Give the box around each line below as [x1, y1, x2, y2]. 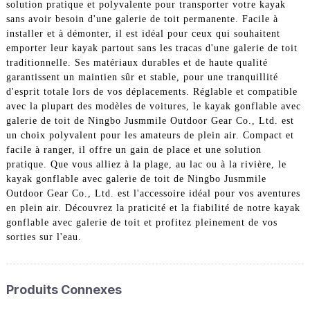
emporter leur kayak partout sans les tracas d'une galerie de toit [6, 43, 298, 54]
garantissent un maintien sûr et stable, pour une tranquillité [6, 72, 278, 83]
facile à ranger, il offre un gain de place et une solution [6, 145, 262, 156]
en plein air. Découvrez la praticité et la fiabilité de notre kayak [6, 203, 300, 214]
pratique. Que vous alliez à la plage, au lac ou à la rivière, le [6, 159, 286, 170]
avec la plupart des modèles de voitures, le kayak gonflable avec [6, 101, 301, 112]
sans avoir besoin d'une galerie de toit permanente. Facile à [6, 14, 278, 25]
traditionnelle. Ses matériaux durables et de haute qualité [6, 57, 268, 69]
